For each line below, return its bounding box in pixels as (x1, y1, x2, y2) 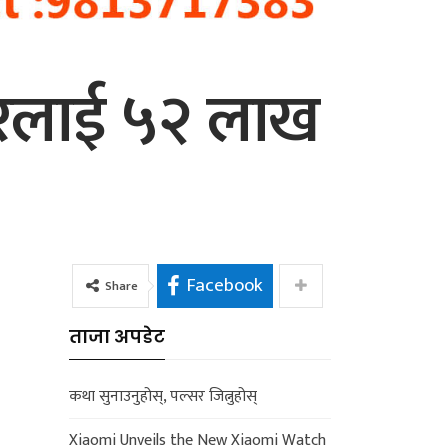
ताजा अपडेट (68, 323, 165, 349)
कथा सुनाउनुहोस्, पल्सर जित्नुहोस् (68, 382, 257, 410)
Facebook (186, 269, 263, 301)
